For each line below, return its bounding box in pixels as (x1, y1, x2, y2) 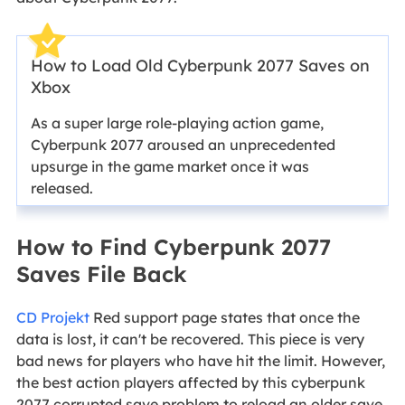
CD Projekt (15, 308, 89, 327)
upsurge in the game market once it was (30, 156, 309, 175)
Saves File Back (15, 260, 187, 288)
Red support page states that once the (89, 308, 360, 327)
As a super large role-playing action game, (30, 113, 324, 132)
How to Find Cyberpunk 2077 (15, 233, 331, 261)
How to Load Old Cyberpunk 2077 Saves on (30, 54, 370, 76)
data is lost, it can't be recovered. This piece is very (15, 330, 364, 349)
